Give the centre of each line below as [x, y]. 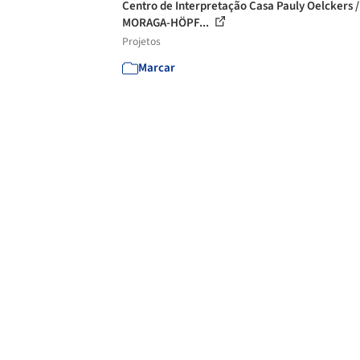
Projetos [141, 41]
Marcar [157, 68]
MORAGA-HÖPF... [167, 23]
